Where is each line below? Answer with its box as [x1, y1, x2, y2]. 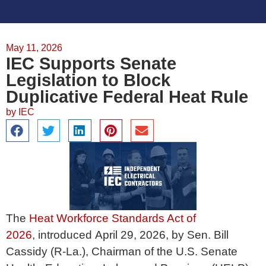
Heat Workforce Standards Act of [29, 212, 196, 225]
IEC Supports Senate [6, 54, 176, 73]
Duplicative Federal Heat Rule [6, 87, 248, 106]
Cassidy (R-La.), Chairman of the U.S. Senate [6, 245, 237, 258]
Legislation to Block [6, 71, 170, 90]
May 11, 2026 [6, 43, 62, 53]
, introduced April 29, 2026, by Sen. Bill [32, 229, 229, 242]
